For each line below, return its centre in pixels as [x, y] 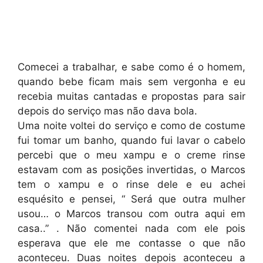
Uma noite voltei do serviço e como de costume [131, 125]
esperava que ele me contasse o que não [131, 243]
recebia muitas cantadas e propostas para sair [131, 96]
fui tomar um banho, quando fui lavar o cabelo [131, 140]
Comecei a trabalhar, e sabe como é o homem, [131, 67]
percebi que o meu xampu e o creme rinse [131, 155]
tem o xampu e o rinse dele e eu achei [131, 184]
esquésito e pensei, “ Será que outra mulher [131, 199]
